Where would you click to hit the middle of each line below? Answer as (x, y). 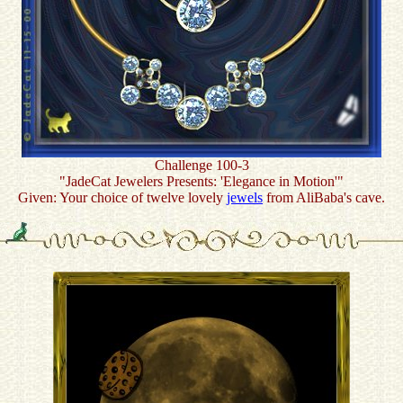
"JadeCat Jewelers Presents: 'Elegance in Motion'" (201, 181)
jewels (245, 197)
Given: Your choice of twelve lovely (122, 197)
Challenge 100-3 (201, 165)
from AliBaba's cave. (324, 197)
